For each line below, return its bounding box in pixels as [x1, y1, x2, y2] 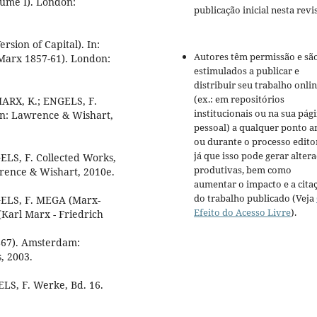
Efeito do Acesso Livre [194, 206, 291, 219]
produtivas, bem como [194, 163, 292, 177]
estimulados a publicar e [194, 64, 299, 78]
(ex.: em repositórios [194, 93, 284, 106]
